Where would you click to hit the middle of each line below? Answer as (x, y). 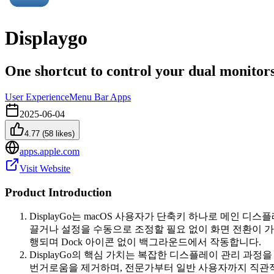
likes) (64, 133)
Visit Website (45, 168)
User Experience (37, 97)
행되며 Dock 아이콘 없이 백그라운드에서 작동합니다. (145, 242)
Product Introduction (58, 192)
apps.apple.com (50, 151)
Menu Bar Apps (100, 97)
